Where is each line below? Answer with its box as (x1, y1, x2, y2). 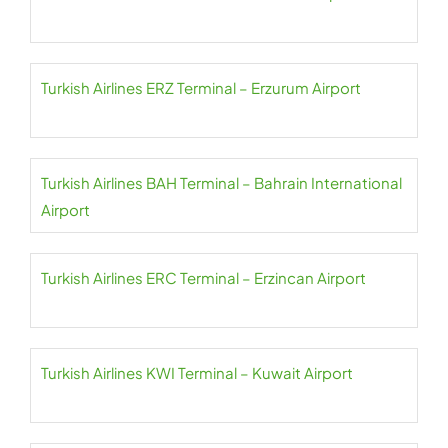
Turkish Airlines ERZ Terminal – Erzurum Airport (41, 78, 361, 97)
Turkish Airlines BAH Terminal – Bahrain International (41, 173, 402, 192)
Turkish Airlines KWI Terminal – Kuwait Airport (41, 363, 353, 382)
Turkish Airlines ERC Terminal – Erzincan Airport (41, 268, 366, 287)
